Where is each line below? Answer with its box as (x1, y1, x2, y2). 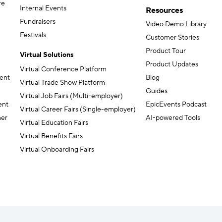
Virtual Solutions (20, 51, 74, 60)
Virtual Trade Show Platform (20, 78, 105, 88)
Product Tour (146, 47, 186, 56)
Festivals (20, 31, 46, 40)
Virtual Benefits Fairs (20, 132, 83, 141)
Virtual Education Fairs (20, 118, 88, 128)
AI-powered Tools (146, 113, 200, 123)
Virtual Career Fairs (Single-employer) (20, 105, 136, 114)
